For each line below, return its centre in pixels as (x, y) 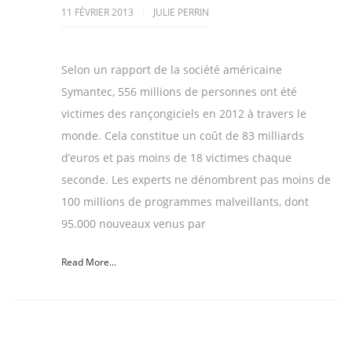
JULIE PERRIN (181, 13)
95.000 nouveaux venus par (134, 224)
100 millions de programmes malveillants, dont (185, 202)
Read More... (89, 262)
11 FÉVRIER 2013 (99, 13)
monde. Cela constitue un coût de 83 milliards (183, 136)
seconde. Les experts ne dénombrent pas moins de (196, 180)
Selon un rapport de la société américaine (172, 70)
